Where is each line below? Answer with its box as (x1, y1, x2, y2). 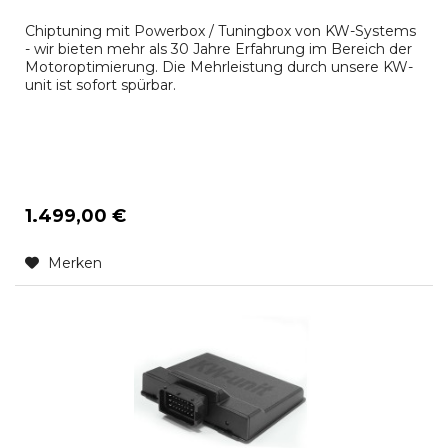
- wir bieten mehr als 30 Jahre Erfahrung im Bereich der (25, 40, 413, 59)
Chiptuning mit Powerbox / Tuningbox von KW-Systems (25, 22, 417, 41)
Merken (48, 254, 103, 273)
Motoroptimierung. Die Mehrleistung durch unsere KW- (25, 58, 414, 77)
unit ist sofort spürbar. (25, 76, 177, 95)
